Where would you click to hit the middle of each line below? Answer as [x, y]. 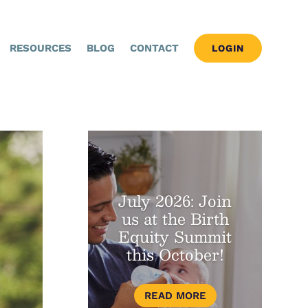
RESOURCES [40, 48]
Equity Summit [175, 236]
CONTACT [154, 48]
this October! [175, 254]
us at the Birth [175, 218]
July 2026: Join [175, 200]
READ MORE [175, 295]
